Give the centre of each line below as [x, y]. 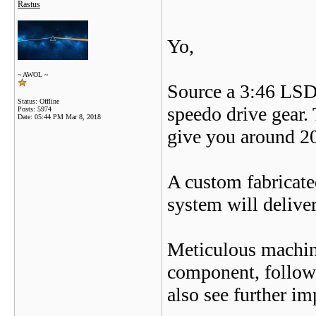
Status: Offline [38, 101]
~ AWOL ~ [33, 74]
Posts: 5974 [35, 109]
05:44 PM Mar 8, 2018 [68, 117]
